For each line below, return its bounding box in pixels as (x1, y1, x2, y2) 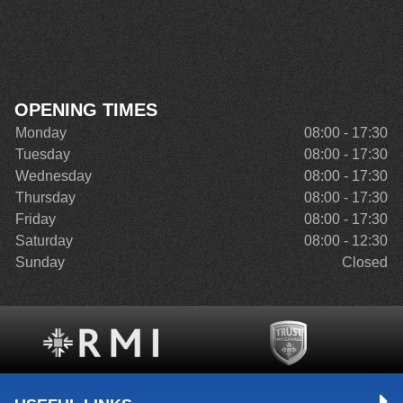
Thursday (15, 190, 76, 205)
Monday (15, 125, 67, 140)
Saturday (15, 233, 73, 248)
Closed (342, 255, 388, 270)
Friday (15, 211, 56, 227)
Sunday (15, 255, 65, 270)
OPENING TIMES (14, 100, 157, 120)
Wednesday (15, 168, 92, 184)
